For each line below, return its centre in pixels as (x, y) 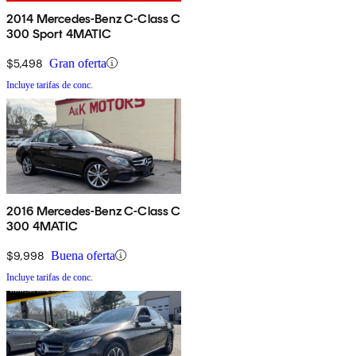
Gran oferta (78, 63)
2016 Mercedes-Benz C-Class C (94, 211)
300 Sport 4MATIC (59, 33)
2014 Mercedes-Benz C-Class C (94, 18)
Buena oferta (83, 255)
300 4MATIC (43, 226)
